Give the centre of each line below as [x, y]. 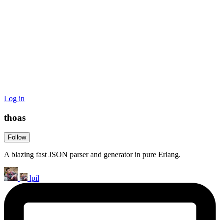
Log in [14, 98]
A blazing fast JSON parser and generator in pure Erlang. [92, 155]
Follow [17, 137]
